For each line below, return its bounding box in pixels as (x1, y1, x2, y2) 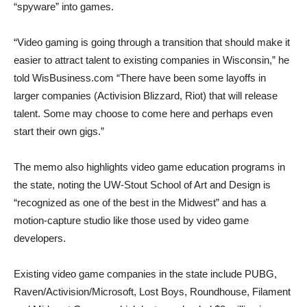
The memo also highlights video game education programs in (14, 161, 285, 173)
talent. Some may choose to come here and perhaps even (14, 108, 273, 119)
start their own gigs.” (14, 125, 107, 137)
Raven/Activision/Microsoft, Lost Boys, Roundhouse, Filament (14, 286, 291, 297)
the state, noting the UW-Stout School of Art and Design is (14, 179, 271, 191)
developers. (14, 232, 69, 244)
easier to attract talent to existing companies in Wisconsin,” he (14, 54, 289, 66)
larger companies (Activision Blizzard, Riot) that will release (14, 90, 278, 101)
